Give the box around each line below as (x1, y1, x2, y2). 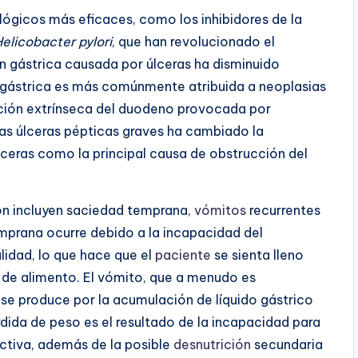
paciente (155, 246, 211, 263)
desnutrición (173, 336, 251, 352)
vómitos (194, 201, 246, 218)
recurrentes (246, 201, 320, 218)
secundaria (251, 336, 323, 352)
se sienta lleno (211, 246, 304, 263)
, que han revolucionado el (112, 33, 275, 50)
